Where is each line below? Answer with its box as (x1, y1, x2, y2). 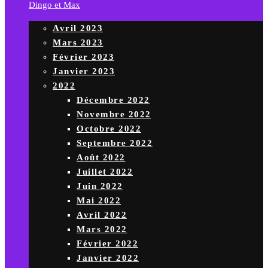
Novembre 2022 (77, 109, 151, 119)
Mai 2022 (77, 196, 121, 205)
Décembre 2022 (77, 95, 150, 105)
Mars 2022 (77, 224, 127, 234)
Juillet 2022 (77, 167, 133, 176)
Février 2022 (77, 239, 138, 248)
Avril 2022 (77, 210, 127, 220)
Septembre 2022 (77, 138, 153, 148)
